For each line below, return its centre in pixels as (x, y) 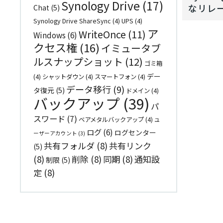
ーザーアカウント (55, 133)
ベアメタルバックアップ (111, 119)
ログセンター (135, 132)
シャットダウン (63, 76)
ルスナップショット (78, 61)
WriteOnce (102, 34)
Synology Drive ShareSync (72, 21)
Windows (50, 35)
